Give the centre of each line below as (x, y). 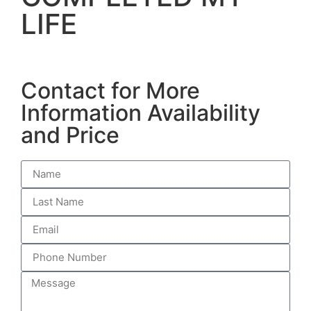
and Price (70, 135)
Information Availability (141, 112)
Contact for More (110, 90)
